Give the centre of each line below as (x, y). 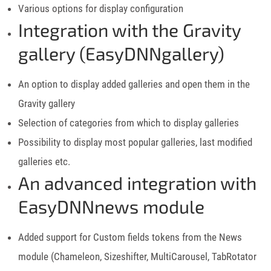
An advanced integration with (137, 182)
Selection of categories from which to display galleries (129, 122)
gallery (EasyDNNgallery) (121, 53)
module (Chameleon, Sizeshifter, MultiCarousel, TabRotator (137, 256)
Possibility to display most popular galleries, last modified (135, 142)
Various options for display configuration (101, 8)
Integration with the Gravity (129, 29)
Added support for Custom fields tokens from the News (130, 237)
